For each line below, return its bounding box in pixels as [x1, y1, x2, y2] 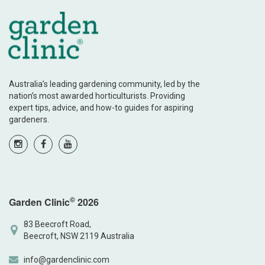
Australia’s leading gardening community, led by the [9, 79, 200, 89]
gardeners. [9, 115, 49, 125]
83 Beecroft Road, [24, 219, 91, 229]
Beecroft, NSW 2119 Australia [24, 231, 134, 241]
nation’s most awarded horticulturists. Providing [9, 91, 185, 101]
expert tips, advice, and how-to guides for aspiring [9, 103, 193, 113]
